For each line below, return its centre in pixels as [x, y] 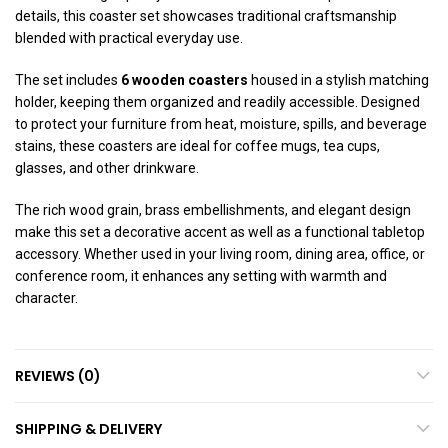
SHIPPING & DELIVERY [88, 429]
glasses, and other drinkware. [107, 168]
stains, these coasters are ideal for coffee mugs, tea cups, [197, 146]
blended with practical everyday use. [129, 38]
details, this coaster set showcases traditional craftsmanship [206, 16]
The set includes [68, 80]
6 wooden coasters [184, 80]
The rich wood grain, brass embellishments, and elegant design [213, 210]
